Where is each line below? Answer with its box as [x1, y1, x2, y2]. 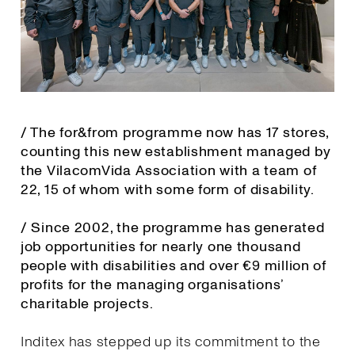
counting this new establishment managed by [21, 141, 331, 162]
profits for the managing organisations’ [21, 274, 284, 295]
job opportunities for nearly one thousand [21, 236, 301, 257]
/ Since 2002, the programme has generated [21, 217, 325, 238]
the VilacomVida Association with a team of [21, 160, 317, 181]
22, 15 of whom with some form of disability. [21, 179, 315, 200]
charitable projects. [21, 293, 154, 314]
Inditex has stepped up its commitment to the [21, 331, 321, 352]
